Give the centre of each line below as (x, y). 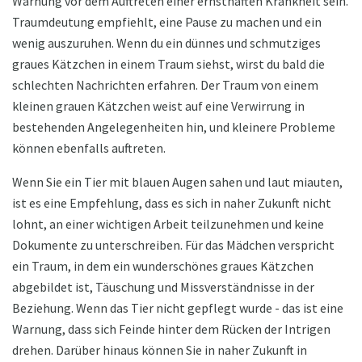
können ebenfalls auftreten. (89, 148)
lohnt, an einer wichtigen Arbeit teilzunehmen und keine (168, 224)
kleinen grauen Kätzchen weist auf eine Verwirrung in (158, 106)
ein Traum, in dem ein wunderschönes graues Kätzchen (163, 266)
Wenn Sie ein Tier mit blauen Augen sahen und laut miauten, (177, 182)
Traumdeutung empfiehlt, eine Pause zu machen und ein (167, 22)
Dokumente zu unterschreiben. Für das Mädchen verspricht (173, 245)
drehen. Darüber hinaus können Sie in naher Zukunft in (160, 350)
